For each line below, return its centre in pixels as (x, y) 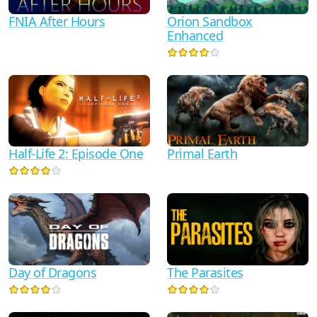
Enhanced (195, 35)
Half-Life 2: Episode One (76, 154)
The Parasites (205, 272)
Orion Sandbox (210, 21)
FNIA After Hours (57, 21)
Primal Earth (202, 154)
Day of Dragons (52, 272)
